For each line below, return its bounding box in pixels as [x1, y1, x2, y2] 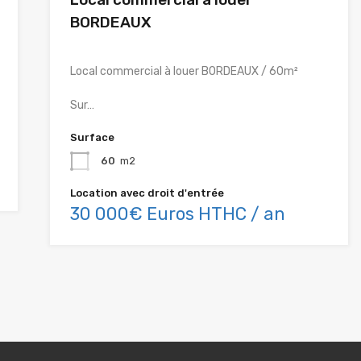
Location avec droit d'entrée [69, 187, 224, 200]
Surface [69, 131, 114, 144]
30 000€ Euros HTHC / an [69, 203, 285, 226]
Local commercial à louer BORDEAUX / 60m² [69, 64, 298, 79]
